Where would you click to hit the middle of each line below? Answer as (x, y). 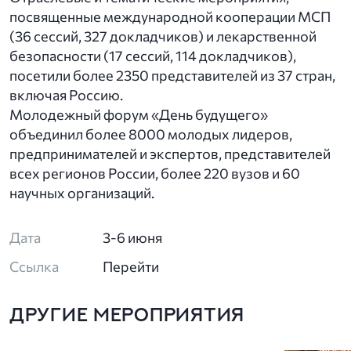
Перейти (131, 266)
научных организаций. (82, 193)
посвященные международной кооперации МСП (170, 16)
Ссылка (34, 266)
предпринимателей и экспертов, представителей (170, 154)
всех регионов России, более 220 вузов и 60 (155, 173)
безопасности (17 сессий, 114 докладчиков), (153, 56)
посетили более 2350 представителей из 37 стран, (172, 75)
